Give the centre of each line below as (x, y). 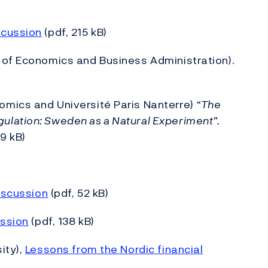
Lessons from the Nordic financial (114, 249)
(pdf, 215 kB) (74, 32)
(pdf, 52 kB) (78, 193)
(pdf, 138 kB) (61, 221)
